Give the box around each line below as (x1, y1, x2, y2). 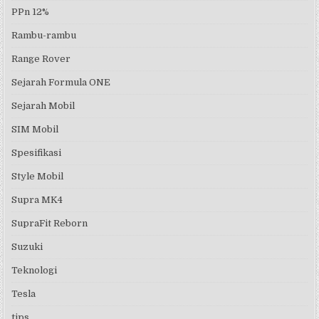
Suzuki (11, 241, 43, 253)
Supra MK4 (11, 194, 63, 206)
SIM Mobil (11, 124, 59, 135)
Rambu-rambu (11, 30, 77, 41)
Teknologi (11, 265, 58, 276)
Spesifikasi (11, 147, 62, 159)
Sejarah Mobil (11, 100, 75, 112)
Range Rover (11, 53, 71, 65)
